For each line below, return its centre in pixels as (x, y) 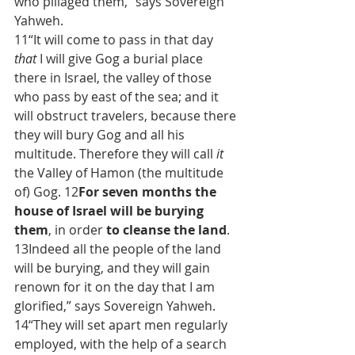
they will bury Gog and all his (101, 135)
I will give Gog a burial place (121, 59)
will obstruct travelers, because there (127, 116)
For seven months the (149, 192)
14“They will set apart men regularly (122, 325)
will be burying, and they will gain (114, 268)
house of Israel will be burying (111, 211)
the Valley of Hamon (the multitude (120, 173)
